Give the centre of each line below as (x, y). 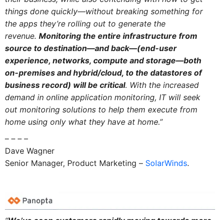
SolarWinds (166, 163)
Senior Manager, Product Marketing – (75, 163)
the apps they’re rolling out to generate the (85, 23)
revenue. (22, 36)
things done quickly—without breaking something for (104, 11)
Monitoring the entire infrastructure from (118, 36)
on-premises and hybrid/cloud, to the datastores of (103, 72)
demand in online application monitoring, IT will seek (102, 97)
